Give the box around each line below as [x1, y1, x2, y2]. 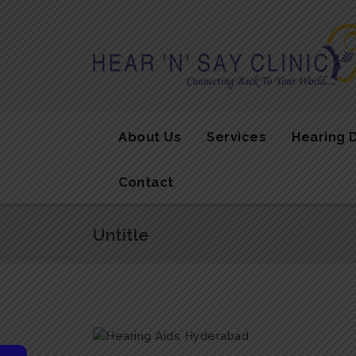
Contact [118, 175, 174, 190]
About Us [118, 130, 181, 145]
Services [207, 130, 266, 145]
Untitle [93, 225, 149, 245]
